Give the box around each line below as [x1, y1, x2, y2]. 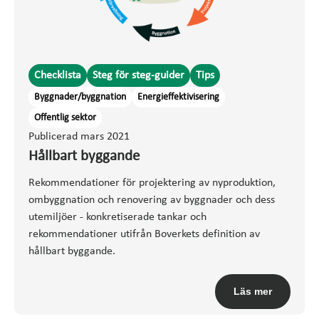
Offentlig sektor [34, 112, 96, 123]
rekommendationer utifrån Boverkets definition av [28, 228, 260, 240]
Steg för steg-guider [93, 69, 184, 81]
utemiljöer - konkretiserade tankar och [28, 211, 206, 223]
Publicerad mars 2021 [28, 130, 130, 142]
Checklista [34, 69, 81, 81]
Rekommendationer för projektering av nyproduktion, [28, 177, 276, 189]
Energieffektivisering [137, 91, 219, 103]
